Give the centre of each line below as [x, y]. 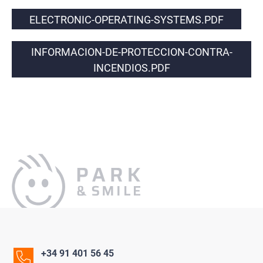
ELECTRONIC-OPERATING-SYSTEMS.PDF [127, 19]
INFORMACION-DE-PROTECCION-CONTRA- [131, 52]
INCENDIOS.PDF [131, 68]
